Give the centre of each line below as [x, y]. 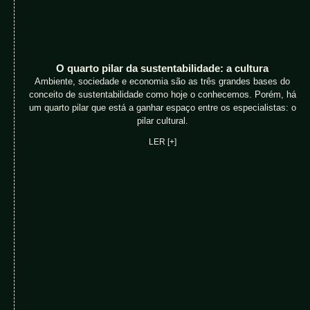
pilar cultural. [162, 121]
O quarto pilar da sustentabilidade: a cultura [163, 69]
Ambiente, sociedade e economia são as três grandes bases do [163, 82]
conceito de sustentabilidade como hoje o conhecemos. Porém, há [162, 95]
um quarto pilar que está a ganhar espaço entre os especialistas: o [162, 108]
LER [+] [162, 142]
